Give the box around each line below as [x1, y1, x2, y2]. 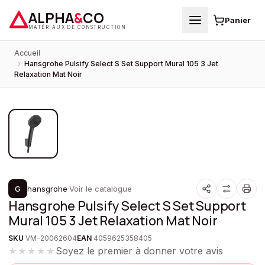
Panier [225, 15, 251, 25]
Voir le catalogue [69, 183, 132, 193]
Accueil [14, 49, 40, 57]
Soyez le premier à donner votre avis [56, 245, 223, 257]
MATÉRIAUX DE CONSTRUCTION [28, 24, 126, 30]
